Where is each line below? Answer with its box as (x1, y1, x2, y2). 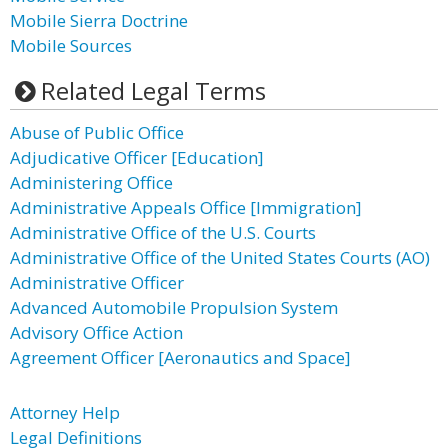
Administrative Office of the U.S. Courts (10, 221, 316, 244)
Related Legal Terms (40, 74, 266, 107)
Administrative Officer (10, 271, 184, 294)
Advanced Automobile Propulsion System (10, 296, 338, 319)
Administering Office (10, 171, 173, 194)
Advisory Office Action (10, 321, 183, 344)
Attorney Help (10, 401, 120, 424)
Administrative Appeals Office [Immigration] (10, 196, 362, 219)
